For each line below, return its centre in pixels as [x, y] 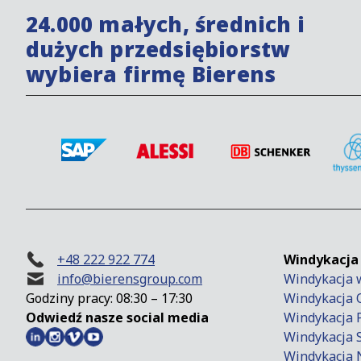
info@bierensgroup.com [130, 279]
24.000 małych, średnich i [165, 25]
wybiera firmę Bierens [151, 75]
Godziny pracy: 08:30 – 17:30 [109, 299]
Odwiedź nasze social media [117, 318]
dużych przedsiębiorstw [158, 50]
